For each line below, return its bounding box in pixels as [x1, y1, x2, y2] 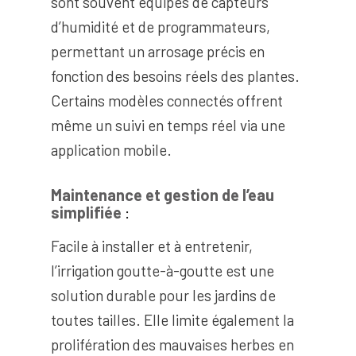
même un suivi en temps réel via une [50, 115, 285, 134]
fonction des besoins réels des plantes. [50, 66, 300, 85]
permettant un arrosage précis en [50, 41, 265, 60]
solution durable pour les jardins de [50, 285, 276, 304]
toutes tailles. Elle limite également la [50, 310, 294, 329]
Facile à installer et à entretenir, [50, 236, 253, 255]
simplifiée [50, 202, 122, 222]
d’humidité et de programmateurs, [50, 17, 270, 36]
